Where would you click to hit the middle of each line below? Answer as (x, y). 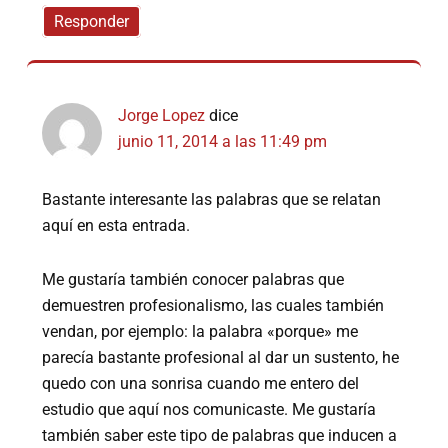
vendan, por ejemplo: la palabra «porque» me (200, 332)
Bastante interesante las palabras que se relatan (212, 200)
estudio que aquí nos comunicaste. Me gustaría (209, 410)
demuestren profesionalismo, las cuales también (213, 306)
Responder (92, 22)
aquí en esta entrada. (116, 226)
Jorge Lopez (162, 116)
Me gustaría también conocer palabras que (193, 280)
